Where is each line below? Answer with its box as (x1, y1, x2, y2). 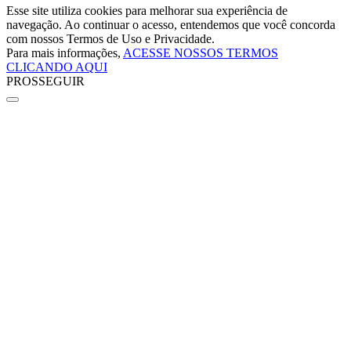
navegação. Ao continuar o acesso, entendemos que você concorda (6, 18, 335, 32)
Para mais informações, (6, 46, 123, 60)
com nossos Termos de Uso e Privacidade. (6, 32, 215, 46)
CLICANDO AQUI (6, 60, 107, 74)
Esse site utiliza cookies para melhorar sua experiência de (6, 4, 288, 18)
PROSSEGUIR (6, 74, 85, 89)
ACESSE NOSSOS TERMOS (123, 46, 278, 60)
